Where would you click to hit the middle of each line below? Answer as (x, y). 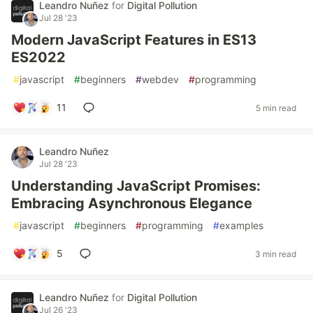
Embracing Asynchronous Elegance (132, 203)
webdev (160, 79)
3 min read (276, 254)
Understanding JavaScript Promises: (136, 186)
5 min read (276, 108)
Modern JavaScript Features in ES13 (134, 40)
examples (241, 225)
